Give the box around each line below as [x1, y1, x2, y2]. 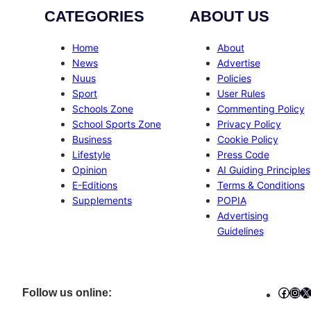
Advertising [217, 210, 269, 222]
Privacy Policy [217, 118, 281, 131]
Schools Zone [72, 103, 133, 115]
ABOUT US [189, 8, 269, 26]
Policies [217, 72, 251, 85]
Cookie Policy [217, 133, 278, 146]
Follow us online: [22, 286, 112, 299]
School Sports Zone [72, 118, 161, 131]
